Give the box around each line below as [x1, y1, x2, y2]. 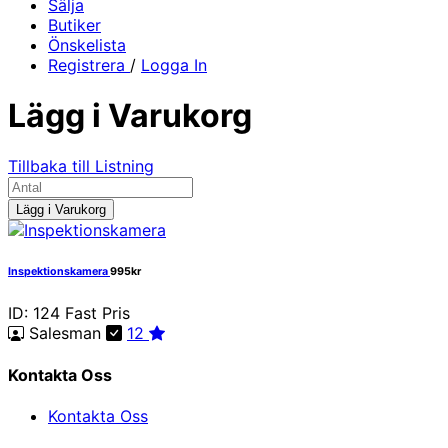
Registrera [48, 54, 130, 75]
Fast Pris [65, 303, 130, 324]
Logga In [141, 54, 207, 75]
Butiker [48, 14, 101, 35]
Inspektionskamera [8, 265, 110, 279]
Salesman [24, 323, 106, 344]
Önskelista [48, 34, 126, 55]
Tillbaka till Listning [8, 156, 154, 177]
